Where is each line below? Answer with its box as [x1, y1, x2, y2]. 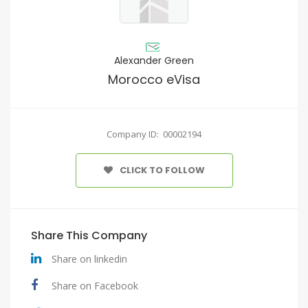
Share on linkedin [52, 252, 127, 265]
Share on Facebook [52, 279, 138, 292]
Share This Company [31, 228, 147, 243]
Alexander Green [114, 54, 194, 67]
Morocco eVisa [108, 71, 200, 88]
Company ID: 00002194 [107, 128, 201, 140]
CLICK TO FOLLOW [119, 164, 205, 177]
